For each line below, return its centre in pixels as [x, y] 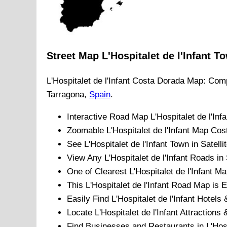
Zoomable [87, 131]
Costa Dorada [158, 81]
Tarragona [65, 95]
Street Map [74, 56]
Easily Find [89, 199]
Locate [81, 213]
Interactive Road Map [109, 117]
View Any [86, 158]
